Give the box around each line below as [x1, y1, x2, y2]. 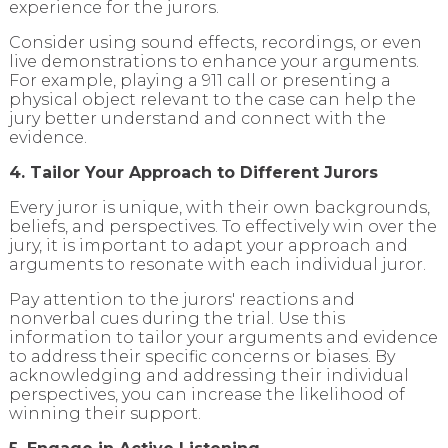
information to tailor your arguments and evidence [8, 328, 438, 348]
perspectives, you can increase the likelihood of [8, 385, 405, 405]
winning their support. [8, 404, 201, 424]
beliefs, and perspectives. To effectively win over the [8, 217, 437, 237]
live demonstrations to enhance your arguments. [8, 52, 419, 72]
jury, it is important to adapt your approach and [8, 236, 408, 256]
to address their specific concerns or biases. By [8, 347, 395, 367]
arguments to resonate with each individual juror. [8, 255, 426, 275]
